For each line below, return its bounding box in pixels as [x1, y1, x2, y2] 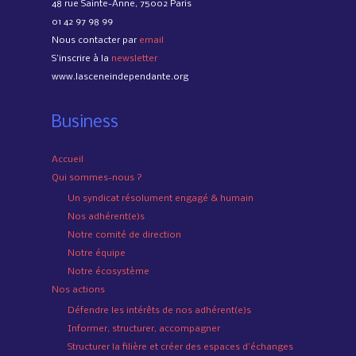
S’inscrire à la [52, 54, 111, 64]
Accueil [52, 155, 83, 165]
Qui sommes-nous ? [52, 173, 142, 184]
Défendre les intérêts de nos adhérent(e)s [68, 305, 251, 315]
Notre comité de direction [68, 230, 181, 240]
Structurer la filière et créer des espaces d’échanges [68, 342, 293, 352]
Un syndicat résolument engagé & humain [68, 193, 253, 203]
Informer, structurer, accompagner [68, 323, 220, 334]
